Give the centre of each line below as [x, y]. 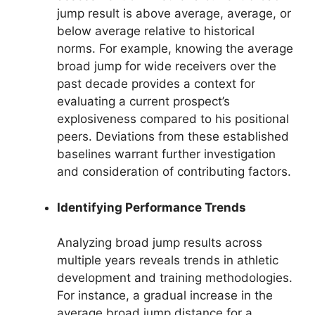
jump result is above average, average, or [174, 14]
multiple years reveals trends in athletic [168, 261]
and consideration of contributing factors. [174, 172]
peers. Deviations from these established [173, 137]
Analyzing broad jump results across [160, 243]
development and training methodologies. [175, 278]
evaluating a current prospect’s [143, 102]
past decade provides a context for [156, 84]
